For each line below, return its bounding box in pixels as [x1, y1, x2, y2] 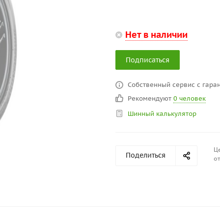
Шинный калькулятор [128, 110, 196, 118]
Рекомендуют [128, 94, 173, 103]
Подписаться [126, 55, 169, 64]
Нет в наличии [125, 29, 188, 40]
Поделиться [126, 151, 165, 160]
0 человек [173, 94, 206, 103]
